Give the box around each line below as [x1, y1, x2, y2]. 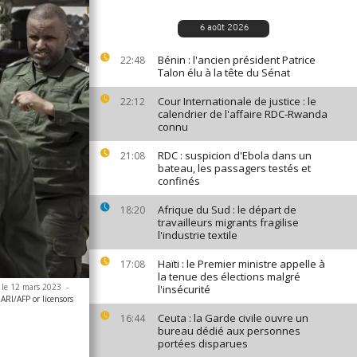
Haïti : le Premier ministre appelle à [158, 257, 325, 271]
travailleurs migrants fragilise [158, 215, 299, 229]
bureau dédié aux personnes [158, 324, 300, 338]
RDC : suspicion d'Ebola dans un [158, 148, 312, 163]
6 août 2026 [200, 24, 249, 33]
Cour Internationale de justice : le [158, 94, 316, 108]
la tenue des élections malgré [158, 269, 300, 284]
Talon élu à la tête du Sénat [158, 65, 290, 80]
